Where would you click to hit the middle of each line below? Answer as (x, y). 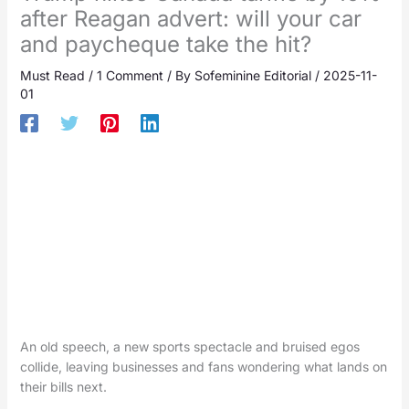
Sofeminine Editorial (254, 76)
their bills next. (63, 387)
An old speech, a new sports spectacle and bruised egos (189, 347)
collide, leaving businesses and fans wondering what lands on (203, 367)
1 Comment (130, 76)
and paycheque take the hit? (165, 45)
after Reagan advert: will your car (190, 19)
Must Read (52, 76)
